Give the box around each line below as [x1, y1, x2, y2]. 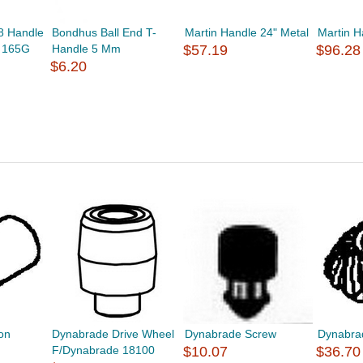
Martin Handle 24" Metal [185, 26, 310, 39]
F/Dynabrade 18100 [51, 344, 155, 357]
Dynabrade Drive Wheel [51, 327, 174, 340]
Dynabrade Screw [185, 327, 277, 340]
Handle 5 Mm [51, 42, 121, 55]
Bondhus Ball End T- [51, 26, 156, 39]
